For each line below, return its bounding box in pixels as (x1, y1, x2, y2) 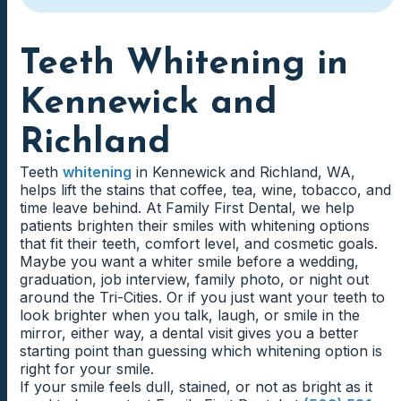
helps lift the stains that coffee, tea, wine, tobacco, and (20, 181, 391, 200)
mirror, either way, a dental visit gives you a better (20, 324, 359, 343)
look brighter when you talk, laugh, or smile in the (20, 306, 360, 325)
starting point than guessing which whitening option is (20, 342, 382, 361)
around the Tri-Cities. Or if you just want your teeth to (20, 288, 385, 307)
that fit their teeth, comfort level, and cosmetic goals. (20, 235, 378, 253)
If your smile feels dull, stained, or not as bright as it (20, 378, 372, 397)
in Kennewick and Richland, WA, (132, 163, 355, 182)
